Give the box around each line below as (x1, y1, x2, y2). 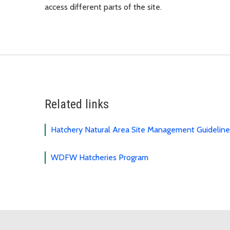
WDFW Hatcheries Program (51, 152, 148, 163)
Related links (45, 97, 109, 112)
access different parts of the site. (45, 2, 162, 12)
